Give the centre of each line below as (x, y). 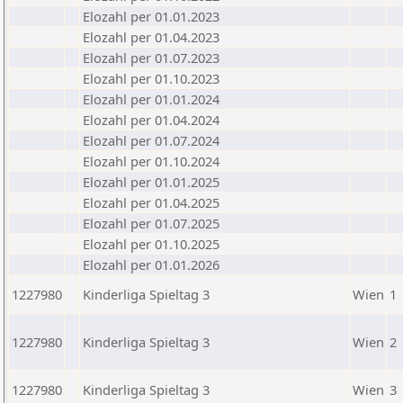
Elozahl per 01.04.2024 (151, 120)
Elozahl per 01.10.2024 (151, 161)
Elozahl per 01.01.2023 (151, 16)
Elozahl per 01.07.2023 (151, 58)
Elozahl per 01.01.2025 (151, 182)
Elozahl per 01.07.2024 (151, 140)
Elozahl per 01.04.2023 (151, 37)
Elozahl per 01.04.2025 (151, 202)
